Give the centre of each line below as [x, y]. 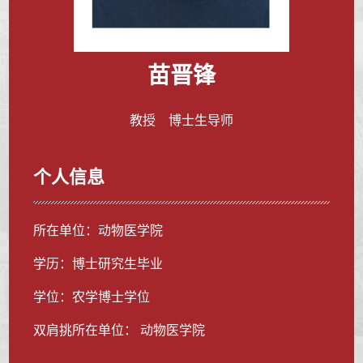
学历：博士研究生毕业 [98, 263]
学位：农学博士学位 [92, 297]
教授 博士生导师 [181, 120]
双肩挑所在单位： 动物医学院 [120, 330]
